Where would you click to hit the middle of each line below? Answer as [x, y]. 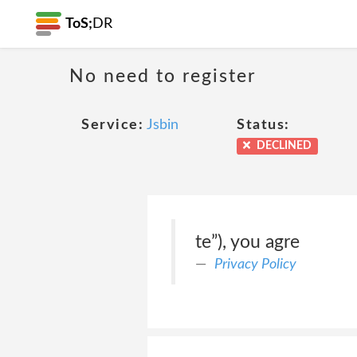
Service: [112, 125]
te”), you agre [247, 242]
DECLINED [283, 146]
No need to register [163, 76]
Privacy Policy [255, 264]
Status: [263, 125]
